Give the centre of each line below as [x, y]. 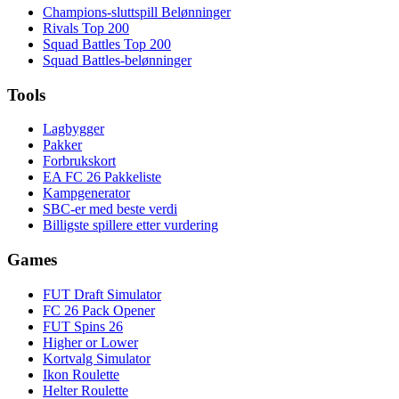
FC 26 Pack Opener [99, 310]
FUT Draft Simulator [102, 294]
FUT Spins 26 [83, 326]
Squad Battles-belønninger [117, 60]
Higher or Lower [90, 342]
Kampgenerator [86, 193]
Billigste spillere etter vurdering [130, 225]
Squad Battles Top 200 [107, 44]
